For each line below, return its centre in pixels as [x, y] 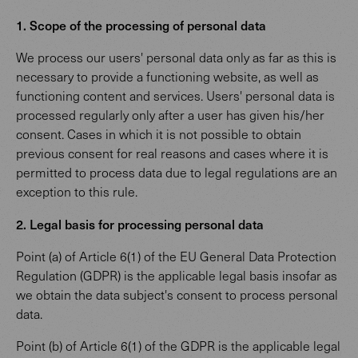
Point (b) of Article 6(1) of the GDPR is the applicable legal [178, 346]
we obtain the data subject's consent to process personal [177, 294]
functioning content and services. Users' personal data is [175, 95]
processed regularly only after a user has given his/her [170, 115]
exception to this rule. [77, 191]
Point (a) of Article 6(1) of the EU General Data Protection [176, 256]
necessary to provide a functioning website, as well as [167, 76]
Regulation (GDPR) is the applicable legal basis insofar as [177, 275]
